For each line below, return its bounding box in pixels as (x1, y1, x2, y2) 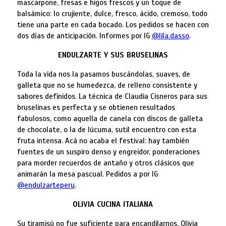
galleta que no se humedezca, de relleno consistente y (17, 81, 197, 90)
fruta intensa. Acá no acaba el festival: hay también (17, 136, 189, 146)
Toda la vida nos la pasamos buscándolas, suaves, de (17, 70, 190, 79)
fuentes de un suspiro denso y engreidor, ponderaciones (17, 147, 200, 157)
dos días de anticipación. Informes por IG (17, 31, 152, 41)
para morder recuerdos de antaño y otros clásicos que (17, 158, 194, 168)
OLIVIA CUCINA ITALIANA (73, 200, 153, 209)
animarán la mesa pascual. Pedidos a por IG (17, 169, 158, 179)
